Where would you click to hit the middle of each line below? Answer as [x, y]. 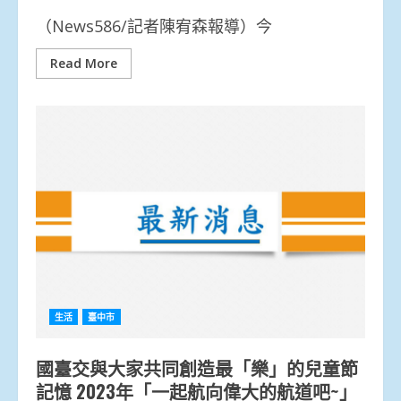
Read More [84, 63]
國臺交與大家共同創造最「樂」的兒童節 [197, 367]
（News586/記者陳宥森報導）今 [154, 26]
